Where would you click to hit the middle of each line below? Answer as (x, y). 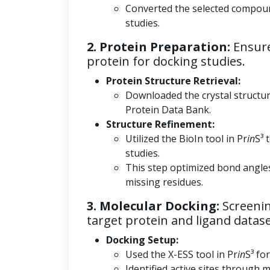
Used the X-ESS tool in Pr (181, 254)
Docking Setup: (142, 240)
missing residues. (164, 182)
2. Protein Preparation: (159, 47)
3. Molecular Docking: (153, 206)
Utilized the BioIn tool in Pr (186, 139)
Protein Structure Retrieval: (173, 81)
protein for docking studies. (166, 61)
